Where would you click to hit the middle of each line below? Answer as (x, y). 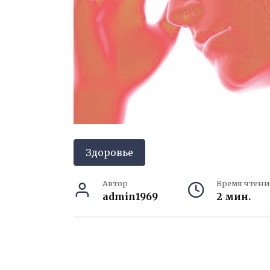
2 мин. (233, 196)
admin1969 (130, 196)
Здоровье (109, 152)
